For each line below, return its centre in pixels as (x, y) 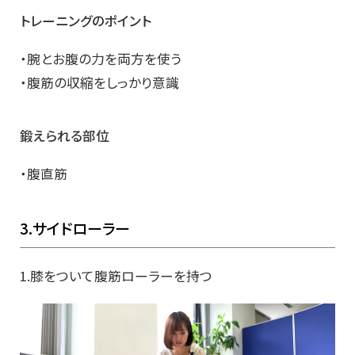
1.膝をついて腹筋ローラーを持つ (116, 275)
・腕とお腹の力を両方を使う (101, 58)
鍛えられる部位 (65, 135)
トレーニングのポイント (86, 20)
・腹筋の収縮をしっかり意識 (99, 82)
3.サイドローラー (75, 228)
